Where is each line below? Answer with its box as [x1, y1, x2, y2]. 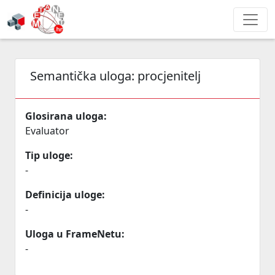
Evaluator [25, 124, 69, 137]
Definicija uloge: [25, 188, 105, 201]
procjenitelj [137, 68, 201, 84]
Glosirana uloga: [25, 109, 107, 123]
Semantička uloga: [30, 68, 137, 84]
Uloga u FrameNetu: [25, 227, 125, 241]
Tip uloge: [25, 149, 73, 162]
